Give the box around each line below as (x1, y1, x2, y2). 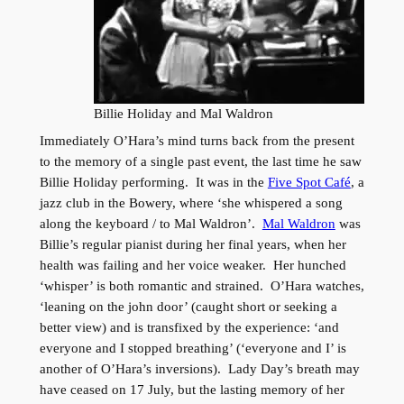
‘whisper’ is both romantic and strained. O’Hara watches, (39, 279, 364, 294)
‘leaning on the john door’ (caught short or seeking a (39, 299, 337, 315)
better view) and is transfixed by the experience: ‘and (39, 320, 339, 335)
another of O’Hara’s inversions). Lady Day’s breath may (39, 362, 360, 377)
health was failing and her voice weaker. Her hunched (39, 258, 346, 273)
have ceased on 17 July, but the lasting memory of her (39, 382, 344, 398)
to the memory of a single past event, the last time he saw (39, 154, 362, 170)
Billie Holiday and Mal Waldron (94, 106, 274, 121)
